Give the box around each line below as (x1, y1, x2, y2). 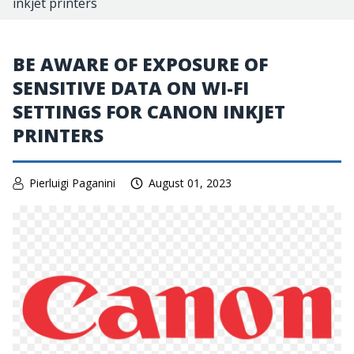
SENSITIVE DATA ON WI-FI (13, 75, 249, 100)
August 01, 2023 (149, 175, 232, 190)
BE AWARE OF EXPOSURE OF (13, 51, 268, 77)
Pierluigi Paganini (29, 175, 115, 190)
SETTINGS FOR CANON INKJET (13, 99, 285, 124)
